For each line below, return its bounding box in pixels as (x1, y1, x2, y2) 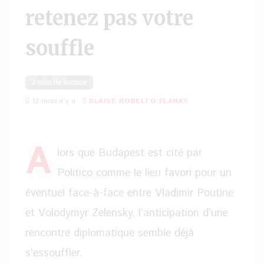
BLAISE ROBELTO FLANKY (89, 96, 189, 106)
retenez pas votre (25, 6, 193, 31)
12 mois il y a (29, 96, 75, 106)
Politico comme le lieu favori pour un (57, 165, 232, 181)
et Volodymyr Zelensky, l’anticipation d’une (25, 205, 228, 221)
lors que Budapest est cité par (57, 145, 202, 161)
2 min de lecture (31, 78, 87, 87)
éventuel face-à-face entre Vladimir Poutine (25, 185, 233, 201)
